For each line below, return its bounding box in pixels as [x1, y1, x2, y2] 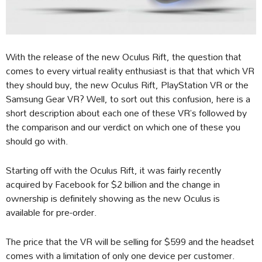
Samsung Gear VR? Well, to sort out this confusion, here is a [6, 89, 250, 109]
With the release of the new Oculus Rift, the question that [6, 47, 242, 67]
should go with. [6, 131, 68, 151]
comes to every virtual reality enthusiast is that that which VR [6, 61, 254, 81]
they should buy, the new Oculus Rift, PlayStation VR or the [6, 75, 249, 95]
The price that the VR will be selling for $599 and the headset [6, 232, 254, 251]
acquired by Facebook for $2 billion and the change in [6, 174, 220, 194]
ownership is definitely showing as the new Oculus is [6, 188, 220, 208]
